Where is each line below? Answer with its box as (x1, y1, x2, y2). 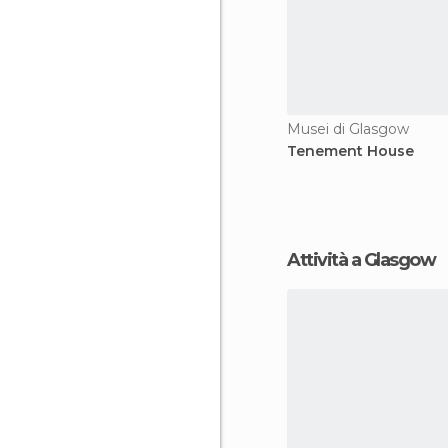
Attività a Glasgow (299, 249, 435, 271)
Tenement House (287, 142, 414, 160)
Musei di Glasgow (287, 120, 409, 138)
